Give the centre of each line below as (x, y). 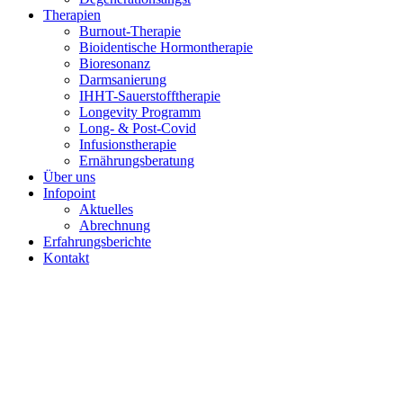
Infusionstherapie (128, 144)
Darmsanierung (123, 80)
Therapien (72, 15)
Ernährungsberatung (137, 161)
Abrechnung (115, 225)
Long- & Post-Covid (138, 128)
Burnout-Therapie (130, 31)
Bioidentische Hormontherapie (166, 47)
